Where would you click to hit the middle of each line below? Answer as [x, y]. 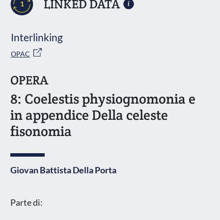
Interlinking [37, 37]
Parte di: [27, 202]
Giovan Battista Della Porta [63, 170]
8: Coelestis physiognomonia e [103, 98]
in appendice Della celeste [89, 115]
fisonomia [41, 131]
